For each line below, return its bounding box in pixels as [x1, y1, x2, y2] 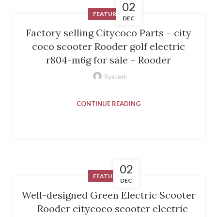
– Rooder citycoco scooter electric [29, 202, 188, 215]
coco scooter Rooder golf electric [32, 40, 185, 52]
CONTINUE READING [77, 99, 140, 108]
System [104, 72, 127, 80]
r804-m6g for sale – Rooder [46, 53, 171, 66]
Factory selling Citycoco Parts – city [26, 26, 191, 39]
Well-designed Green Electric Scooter [21, 188, 196, 201]
